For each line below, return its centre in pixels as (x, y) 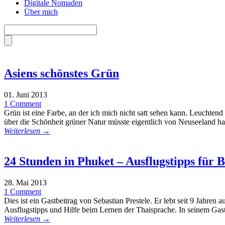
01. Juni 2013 (26, 94)
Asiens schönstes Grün (62, 73)
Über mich (41, 12)
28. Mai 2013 (25, 182)
